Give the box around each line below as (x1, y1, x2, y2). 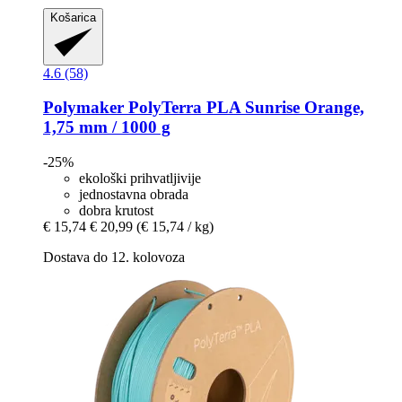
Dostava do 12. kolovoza (43, 249, 185, 265)
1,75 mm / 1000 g (43, 118, 170, 137)
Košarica (50, 10, 96, 24)
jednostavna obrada (79, 186, 188, 202)
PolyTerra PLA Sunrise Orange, (124, 98, 364, 118)
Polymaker (43, 98, 124, 118)
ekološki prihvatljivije (79, 170, 201, 186)
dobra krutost (79, 202, 153, 218)
